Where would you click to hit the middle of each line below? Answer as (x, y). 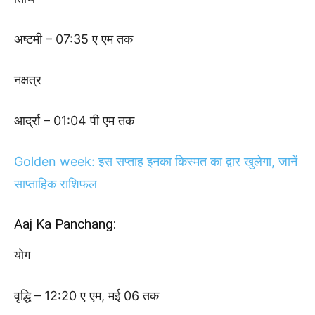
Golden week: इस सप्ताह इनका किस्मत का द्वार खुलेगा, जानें (156, 161)
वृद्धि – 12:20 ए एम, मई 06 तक (86, 295)
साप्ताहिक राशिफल (56, 184)
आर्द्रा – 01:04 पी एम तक (74, 120)
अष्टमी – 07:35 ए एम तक (73, 39)
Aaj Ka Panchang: (65, 224)
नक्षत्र (28, 79)
